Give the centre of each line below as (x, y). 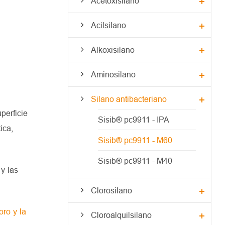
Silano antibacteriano (129, 99)
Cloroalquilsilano (121, 215)
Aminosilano (113, 74)
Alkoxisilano (113, 49)
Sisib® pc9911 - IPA (133, 119)
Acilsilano (108, 25)
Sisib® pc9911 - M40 (135, 160)
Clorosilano (111, 190)
